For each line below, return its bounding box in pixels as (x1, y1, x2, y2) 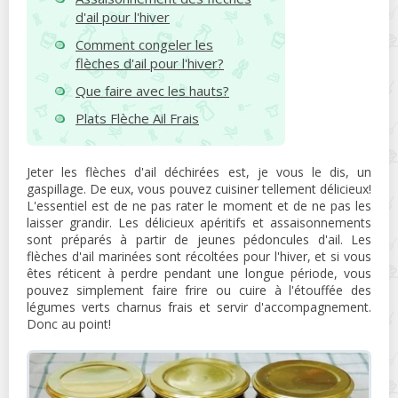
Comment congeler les (76, 36, 213, 53)
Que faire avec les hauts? (76, 82, 229, 99)
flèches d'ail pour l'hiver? (76, 54, 224, 72)
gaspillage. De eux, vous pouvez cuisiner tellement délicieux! (27, 180, 371, 197)
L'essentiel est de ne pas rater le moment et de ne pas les (27, 197, 371, 214)
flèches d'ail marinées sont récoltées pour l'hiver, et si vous (27, 248, 371, 265)
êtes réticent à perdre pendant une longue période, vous (27, 265, 371, 282)
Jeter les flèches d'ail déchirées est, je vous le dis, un (27, 163, 371, 180)
